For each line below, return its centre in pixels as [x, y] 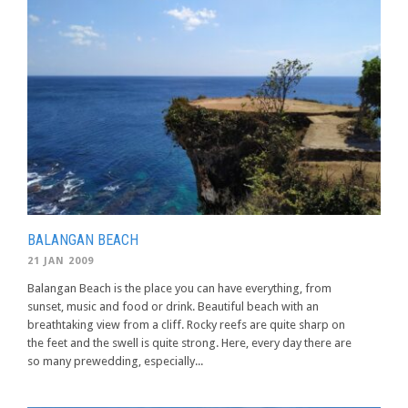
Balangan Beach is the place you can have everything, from [179, 288]
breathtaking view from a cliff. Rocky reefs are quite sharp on [186, 324]
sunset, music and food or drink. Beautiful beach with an [173, 306]
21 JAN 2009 [61, 260]
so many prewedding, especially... [115, 361]
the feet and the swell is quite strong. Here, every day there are [189, 342]
